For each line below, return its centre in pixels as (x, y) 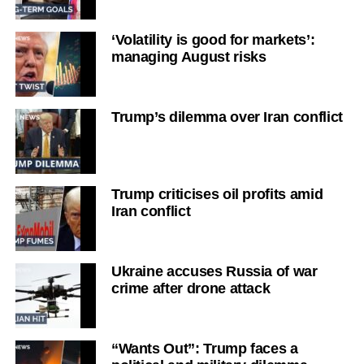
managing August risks (188, 57)
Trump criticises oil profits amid (217, 194)
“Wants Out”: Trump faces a (204, 349)
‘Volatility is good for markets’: (213, 40)
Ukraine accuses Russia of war (214, 271)
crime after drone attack (191, 288)
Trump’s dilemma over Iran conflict (227, 117)
